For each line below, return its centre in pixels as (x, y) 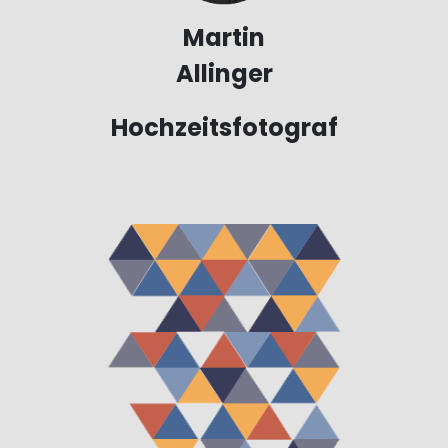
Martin (224, 37)
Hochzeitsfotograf (224, 127)
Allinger (224, 73)
